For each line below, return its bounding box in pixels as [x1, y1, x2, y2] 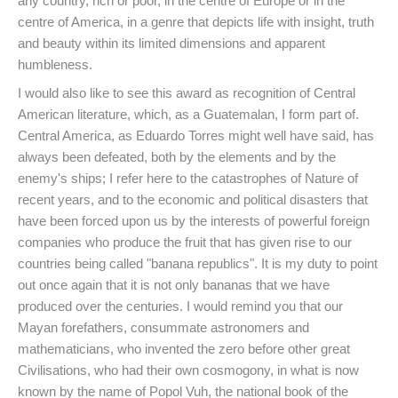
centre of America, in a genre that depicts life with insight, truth [18, 14, 374, 30]
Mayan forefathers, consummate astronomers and [18, 320, 309, 336]
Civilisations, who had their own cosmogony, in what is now [18, 362, 359, 378]
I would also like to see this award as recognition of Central [18, 85, 355, 101]
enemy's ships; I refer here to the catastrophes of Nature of [18, 171, 358, 187]
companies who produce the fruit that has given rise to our [18, 235, 352, 251]
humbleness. [18, 57, 92, 73]
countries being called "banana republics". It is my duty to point [18, 256, 378, 272]
